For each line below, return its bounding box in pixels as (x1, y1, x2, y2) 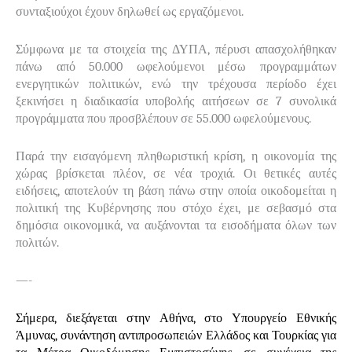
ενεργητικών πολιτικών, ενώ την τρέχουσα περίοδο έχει (16, 76, 336, 91)
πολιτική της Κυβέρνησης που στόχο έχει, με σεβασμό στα (16, 200, 336, 215)
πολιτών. (16, 235, 59, 250)
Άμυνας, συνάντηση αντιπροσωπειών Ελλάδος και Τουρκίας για (16, 328, 336, 343)
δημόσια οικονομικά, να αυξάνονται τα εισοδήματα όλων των (16, 218, 336, 233)
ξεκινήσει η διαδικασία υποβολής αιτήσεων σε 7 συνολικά (16, 93, 336, 108)
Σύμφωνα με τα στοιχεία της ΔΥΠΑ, (16, 42, 215, 57)
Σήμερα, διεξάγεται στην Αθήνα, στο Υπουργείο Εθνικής (16, 310, 336, 325)
